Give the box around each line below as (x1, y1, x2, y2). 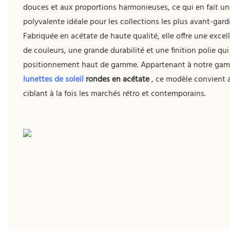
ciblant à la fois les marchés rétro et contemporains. (23, 87, 206, 101)
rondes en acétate (84, 72, 149, 86)
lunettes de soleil (23, 72, 84, 86)
